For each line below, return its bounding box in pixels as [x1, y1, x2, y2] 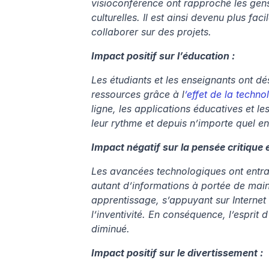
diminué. [91, 223, 130, 235]
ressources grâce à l [91, 88, 184, 101]
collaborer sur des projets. [91, 26, 211, 38]
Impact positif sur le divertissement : [91, 247, 263, 259]
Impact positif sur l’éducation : [91, 50, 235, 62]
